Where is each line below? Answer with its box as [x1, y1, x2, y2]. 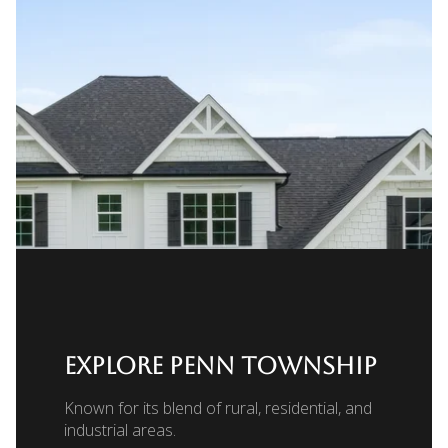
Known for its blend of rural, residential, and [64, 396, 372, 419]
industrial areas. [64, 418, 176, 441]
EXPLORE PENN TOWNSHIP [64, 351, 377, 380]
